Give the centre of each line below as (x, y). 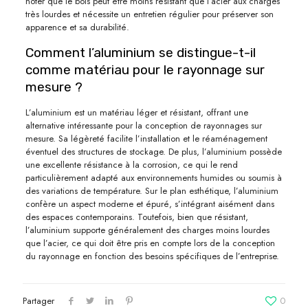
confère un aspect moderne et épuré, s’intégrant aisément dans (150, 203)
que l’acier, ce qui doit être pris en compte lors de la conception (150, 243)
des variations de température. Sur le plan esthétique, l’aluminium (152, 190)
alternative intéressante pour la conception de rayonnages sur (143, 125)
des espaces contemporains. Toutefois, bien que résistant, (136, 217)
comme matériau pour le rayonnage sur (145, 69)
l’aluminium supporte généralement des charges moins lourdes (147, 230)
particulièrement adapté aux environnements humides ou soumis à (153, 177)
